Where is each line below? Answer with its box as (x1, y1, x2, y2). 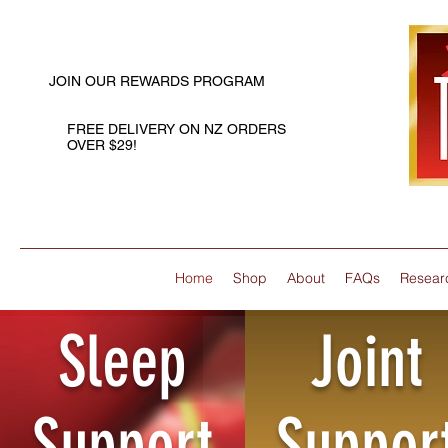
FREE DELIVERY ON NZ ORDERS (67, 121, 286, 137)
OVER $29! (67, 137, 137, 153)
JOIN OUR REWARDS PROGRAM (49, 73, 265, 89)
